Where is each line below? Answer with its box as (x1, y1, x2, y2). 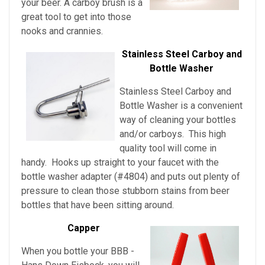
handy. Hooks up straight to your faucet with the (21, 157, 219, 169)
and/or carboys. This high (119, 128, 226, 140)
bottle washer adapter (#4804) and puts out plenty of (21, 171, 240, 183)
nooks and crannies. (21, 25, 103, 37)
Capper (67, 222, 100, 234)
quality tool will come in (119, 143, 216, 154)
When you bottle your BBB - (21, 245, 134, 257)
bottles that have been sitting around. (21, 199, 176, 211)
